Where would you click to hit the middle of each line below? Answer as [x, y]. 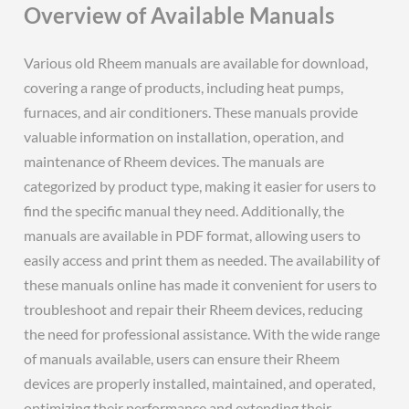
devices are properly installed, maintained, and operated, [200, 383]
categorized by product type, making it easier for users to [200, 186]
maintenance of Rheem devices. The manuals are [174, 161]
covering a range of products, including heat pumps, [184, 87]
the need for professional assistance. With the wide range [202, 334]
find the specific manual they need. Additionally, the [184, 210]
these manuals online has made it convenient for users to [201, 284]
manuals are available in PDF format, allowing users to [193, 235]
